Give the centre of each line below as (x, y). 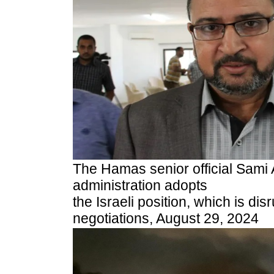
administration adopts (140, 185)
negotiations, (114, 218)
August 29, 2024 (207, 218)
